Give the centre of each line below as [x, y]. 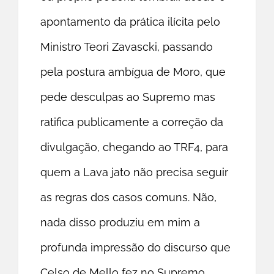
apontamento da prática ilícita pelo [131, 22]
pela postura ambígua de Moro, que [133, 72]
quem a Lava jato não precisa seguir [135, 172]
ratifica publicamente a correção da [132, 122]
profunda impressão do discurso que [136, 248]
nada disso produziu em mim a [120, 223]
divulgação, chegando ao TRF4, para [135, 147]
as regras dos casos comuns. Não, [129, 198]
